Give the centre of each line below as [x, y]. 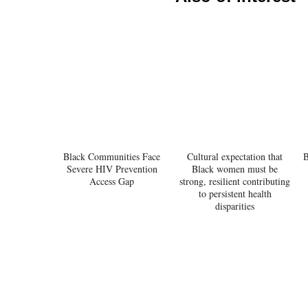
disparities [235, 206]
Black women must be [235, 168]
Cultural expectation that [235, 156]
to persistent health [235, 193]
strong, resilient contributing [235, 181]
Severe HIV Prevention [112, 168]
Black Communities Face [112, 156]
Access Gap [112, 181]
